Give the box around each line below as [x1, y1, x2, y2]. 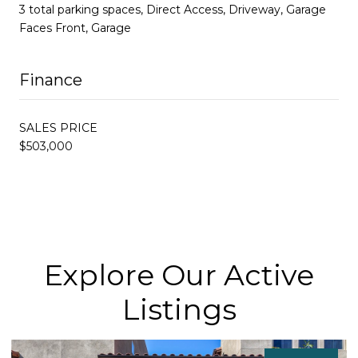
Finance [19, 70, 82, 89]
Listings [121, 291, 237, 327]
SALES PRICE [19, 120, 97, 135]
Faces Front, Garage [19, 20, 131, 35]
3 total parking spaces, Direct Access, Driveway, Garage [19, 2, 326, 17]
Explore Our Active [44, 257, 314, 292]
